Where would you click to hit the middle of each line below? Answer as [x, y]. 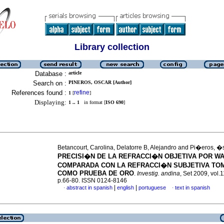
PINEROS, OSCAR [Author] [100, 82]
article [75, 73]
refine [82, 92]
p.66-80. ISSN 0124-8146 [92, 180]
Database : [51, 74]
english [125, 187]
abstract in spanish [89, 187]
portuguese [152, 187]
